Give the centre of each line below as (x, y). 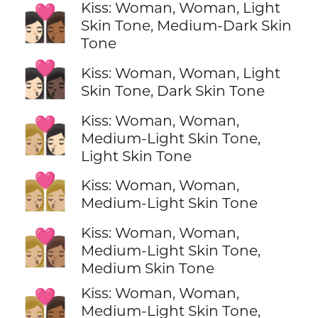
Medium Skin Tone (147, 268)
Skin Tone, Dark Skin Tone (172, 90)
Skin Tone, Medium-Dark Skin (186, 26)
